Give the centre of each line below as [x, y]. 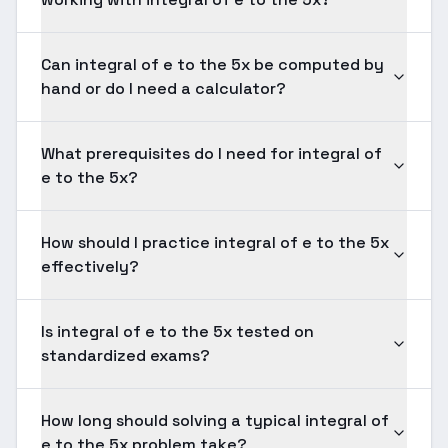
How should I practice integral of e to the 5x [215, 242]
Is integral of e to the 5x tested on [177, 331]
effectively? [90, 266]
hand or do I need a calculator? [163, 88]
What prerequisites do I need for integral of [211, 153]
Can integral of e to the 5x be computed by [212, 64]
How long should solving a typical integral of [215, 420]
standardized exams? [125, 355]
